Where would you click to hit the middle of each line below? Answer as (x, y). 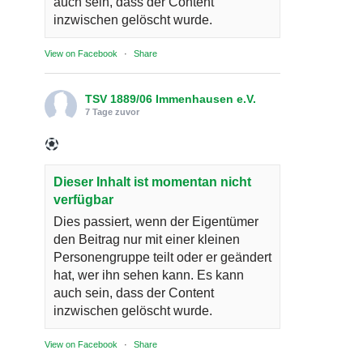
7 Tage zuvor (112, 111)
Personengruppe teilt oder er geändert (162, 257)
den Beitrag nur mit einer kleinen (147, 239)
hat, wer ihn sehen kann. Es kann (149, 275)
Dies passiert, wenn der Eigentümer (156, 221)
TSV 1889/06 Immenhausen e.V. (171, 98)
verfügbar (83, 199)
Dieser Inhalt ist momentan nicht (152, 181)
